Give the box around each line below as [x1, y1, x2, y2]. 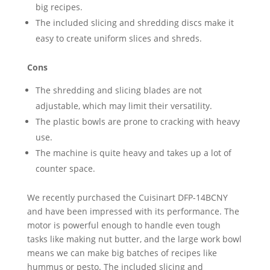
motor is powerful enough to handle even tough [27, 219, 221, 231]
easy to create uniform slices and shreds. [35, 32, 202, 44]
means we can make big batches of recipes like [27, 246, 217, 259]
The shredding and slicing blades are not [35, 84, 202, 96]
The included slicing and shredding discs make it [35, 16, 234, 28]
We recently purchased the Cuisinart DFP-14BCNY [27, 191, 228, 203]
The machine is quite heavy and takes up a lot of [35, 146, 231, 159]
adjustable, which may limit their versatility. [35, 99, 212, 111]
